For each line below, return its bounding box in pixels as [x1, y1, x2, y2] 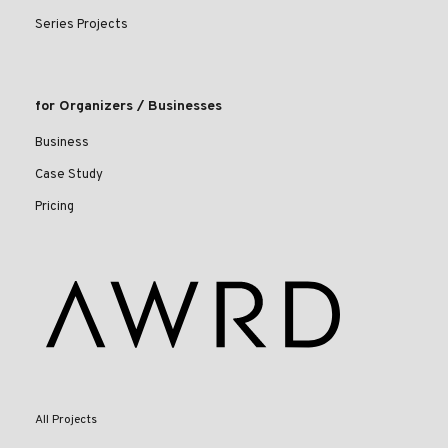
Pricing [35, 199, 74, 216]
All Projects [35, 412, 97, 429]
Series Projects [35, 17, 128, 34]
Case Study [35, 167, 103, 184]
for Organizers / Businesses [35, 98, 222, 116]
